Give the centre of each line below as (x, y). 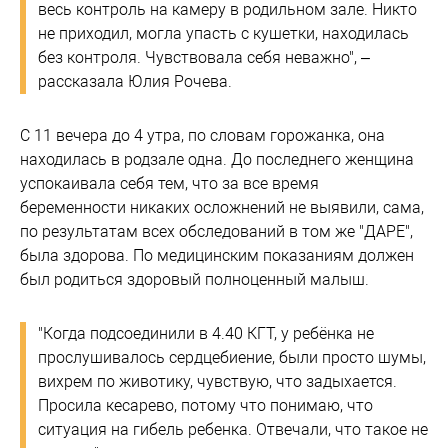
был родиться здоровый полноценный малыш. (194, 279)
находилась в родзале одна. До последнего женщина (217, 159)
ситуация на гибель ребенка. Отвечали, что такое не (233, 429)
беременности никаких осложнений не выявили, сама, (222, 207)
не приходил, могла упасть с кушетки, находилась (223, 33)
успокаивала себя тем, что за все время (169, 183)
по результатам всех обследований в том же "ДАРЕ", (216, 231)
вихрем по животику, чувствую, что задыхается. (217, 381)
